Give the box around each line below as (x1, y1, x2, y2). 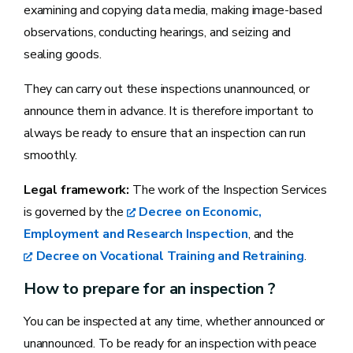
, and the (247, 225, 295, 243)
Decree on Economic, (139, 203, 262, 221)
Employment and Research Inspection (24, 225, 248, 243)
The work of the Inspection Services (129, 180, 327, 199)
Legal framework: (24, 180, 130, 199)
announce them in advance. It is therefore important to (24, 102, 314, 120)
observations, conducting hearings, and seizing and (24, 23, 292, 41)
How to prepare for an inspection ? (24, 277, 276, 299)
